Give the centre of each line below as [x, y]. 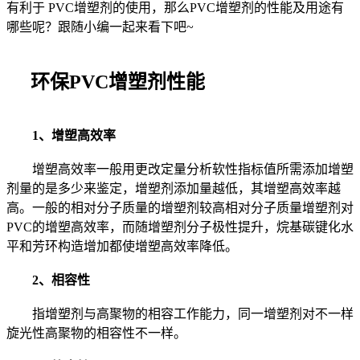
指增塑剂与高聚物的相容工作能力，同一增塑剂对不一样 [180, 314]
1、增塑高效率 [74, 136]
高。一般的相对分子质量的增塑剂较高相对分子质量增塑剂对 [180, 208]
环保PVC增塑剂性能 [106, 82]
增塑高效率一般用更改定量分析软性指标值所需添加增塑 [180, 170]
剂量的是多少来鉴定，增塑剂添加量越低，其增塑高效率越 [174, 189]
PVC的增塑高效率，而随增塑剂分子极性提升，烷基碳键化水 [180, 227]
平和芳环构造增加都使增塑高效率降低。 [122, 247]
